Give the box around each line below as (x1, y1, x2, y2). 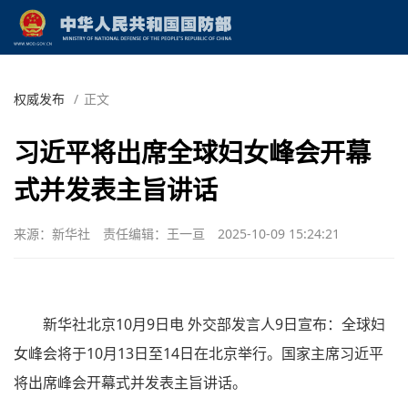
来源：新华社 (14, 224, 90, 242)
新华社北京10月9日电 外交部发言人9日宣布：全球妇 (43, 313, 385, 334)
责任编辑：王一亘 (103, 224, 205, 242)
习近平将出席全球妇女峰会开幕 (14, 134, 371, 169)
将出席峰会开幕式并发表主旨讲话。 (14, 372, 247, 393)
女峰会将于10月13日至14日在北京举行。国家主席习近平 (14, 342, 383, 363)
